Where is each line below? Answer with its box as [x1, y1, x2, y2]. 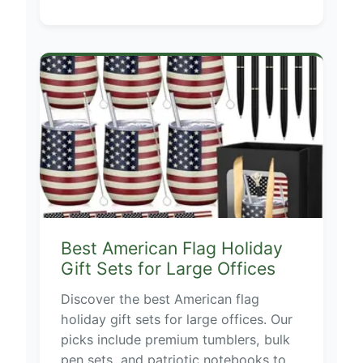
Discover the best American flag [60, 291, 259, 308]
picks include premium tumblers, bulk [60, 331, 290, 348]
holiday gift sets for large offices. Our [60, 311, 293, 328]
